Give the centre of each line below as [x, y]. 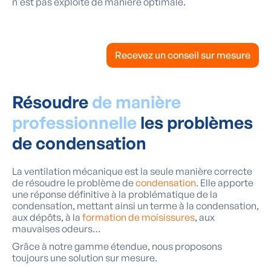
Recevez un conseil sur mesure [183, 55]
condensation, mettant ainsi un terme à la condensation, [135, 206]
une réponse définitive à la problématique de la [115, 194]
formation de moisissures [139, 217]
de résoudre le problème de [74, 183]
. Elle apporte [225, 183]
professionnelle [76, 123]
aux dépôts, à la [47, 217]
